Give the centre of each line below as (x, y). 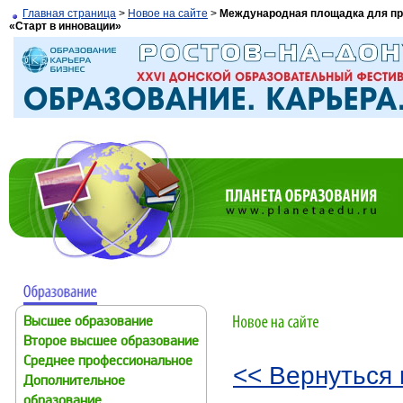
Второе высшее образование (111, 342)
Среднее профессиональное (108, 362)
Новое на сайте (168, 13)
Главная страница (69, 13)
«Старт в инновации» (65, 26)
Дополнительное (74, 382)
